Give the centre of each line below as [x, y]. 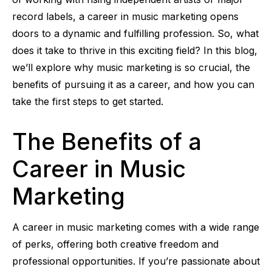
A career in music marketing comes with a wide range [136, 227]
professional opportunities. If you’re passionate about [136, 261]
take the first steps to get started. [88, 101]
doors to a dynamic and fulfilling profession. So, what [135, 33]
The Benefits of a [107, 141]
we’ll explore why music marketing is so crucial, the [131, 67]
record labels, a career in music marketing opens [125, 16]
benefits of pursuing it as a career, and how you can [133, 84]
